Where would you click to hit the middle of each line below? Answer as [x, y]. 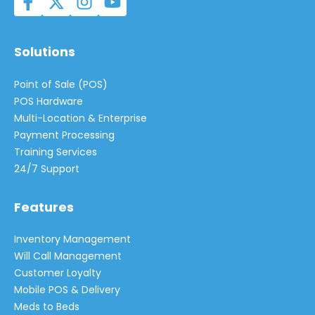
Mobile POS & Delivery [67, 290]
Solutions [45, 52]
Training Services [56, 152]
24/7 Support [47, 168]
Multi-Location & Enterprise [81, 118]
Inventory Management [72, 239]
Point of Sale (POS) [61, 84]
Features [44, 207]
